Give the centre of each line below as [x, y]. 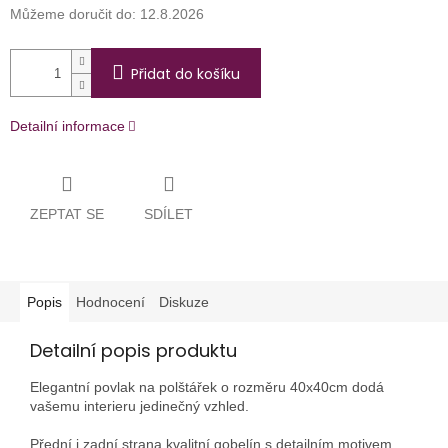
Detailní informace [67, 126]
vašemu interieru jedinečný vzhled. [139, 405]
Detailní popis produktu [133, 350]
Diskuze [184, 301]
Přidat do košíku [185, 74]
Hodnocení [110, 301]
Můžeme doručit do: [73, 14]
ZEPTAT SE [67, 213]
